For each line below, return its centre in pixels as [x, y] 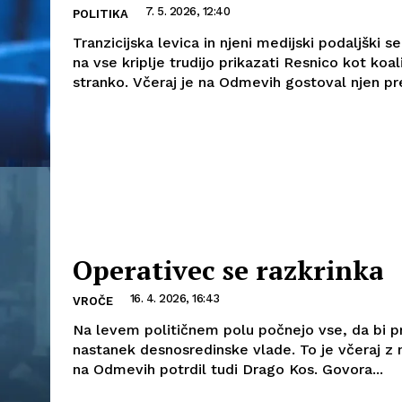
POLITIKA [100, 14]
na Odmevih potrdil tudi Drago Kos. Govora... [228, 369]
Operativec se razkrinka [228, 270]
